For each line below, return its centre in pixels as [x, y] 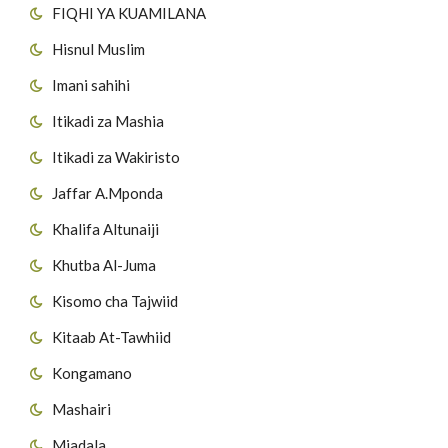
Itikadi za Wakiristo [116, 156]
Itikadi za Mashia [108, 120]
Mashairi [81, 408]
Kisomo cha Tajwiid [115, 300]
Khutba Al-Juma [104, 264]
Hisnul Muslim [98, 48]
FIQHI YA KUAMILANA [129, 12]
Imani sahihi [91, 84]
